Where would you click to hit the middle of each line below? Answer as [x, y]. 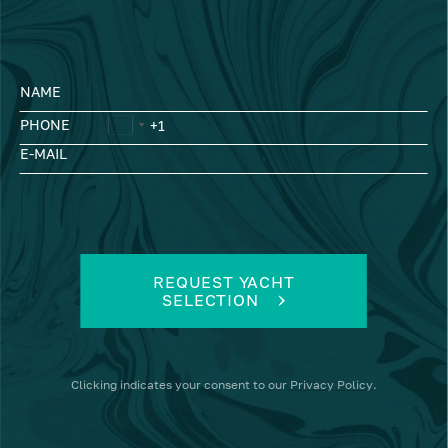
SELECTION [210, 299]
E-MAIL [43, 153]
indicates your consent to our [204, 384]
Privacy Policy [331, 384]
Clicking [95, 384]
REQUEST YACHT [224, 281]
